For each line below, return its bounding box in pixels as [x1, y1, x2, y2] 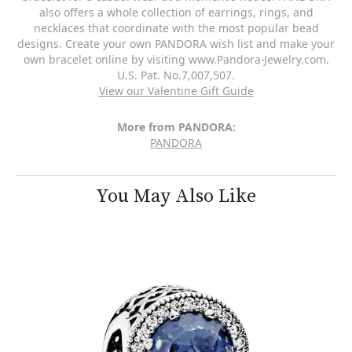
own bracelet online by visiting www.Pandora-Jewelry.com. [23, 51, 329, 67]
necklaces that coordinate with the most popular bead [33, 20, 319, 35]
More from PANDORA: [116, 119, 236, 134]
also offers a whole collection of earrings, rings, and [38, 4, 313, 20]
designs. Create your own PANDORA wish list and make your [17, 35, 335, 51]
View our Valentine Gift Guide [98, 82, 254, 98]
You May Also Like [96, 184, 256, 208]
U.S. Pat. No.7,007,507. [117, 67, 235, 82]
